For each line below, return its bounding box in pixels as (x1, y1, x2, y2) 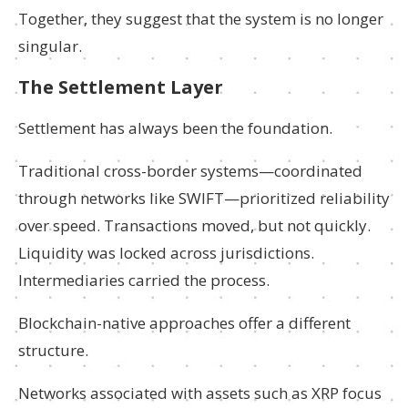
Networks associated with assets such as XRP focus (18, 382, 382, 403)
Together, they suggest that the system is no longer (18, 8, 383, 29)
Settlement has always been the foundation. (18, 117, 332, 138)
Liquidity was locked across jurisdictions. (18, 242, 314, 263)
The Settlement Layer (18, 75, 223, 99)
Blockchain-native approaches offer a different (18, 312, 351, 333)
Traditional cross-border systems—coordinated (18, 160, 362, 181)
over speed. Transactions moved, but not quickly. (18, 215, 371, 236)
